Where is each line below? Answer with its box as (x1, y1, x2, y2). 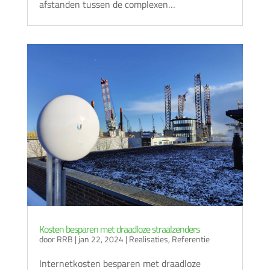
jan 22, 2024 (78, 232, 124, 245)
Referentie (171, 232, 210, 245)
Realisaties (128, 232, 168, 245)
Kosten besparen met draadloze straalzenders (39, 221, 199, 236)
